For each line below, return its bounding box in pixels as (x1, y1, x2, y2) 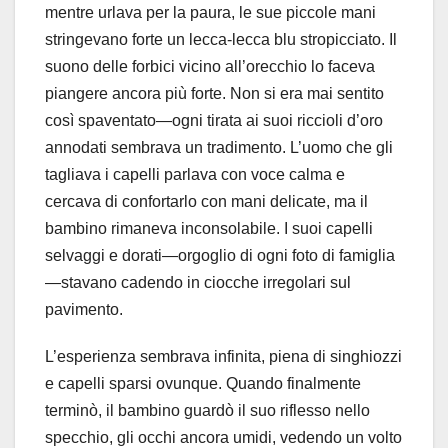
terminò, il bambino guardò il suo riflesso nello (45, 402, 370, 420)
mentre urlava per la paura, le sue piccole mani (45, 4, 376, 22)
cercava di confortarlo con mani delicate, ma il (45, 193, 368, 211)
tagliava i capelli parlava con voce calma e (45, 166, 345, 184)
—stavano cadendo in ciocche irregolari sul (45, 274, 351, 292)
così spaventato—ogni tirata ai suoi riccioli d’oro (45, 112, 383, 130)
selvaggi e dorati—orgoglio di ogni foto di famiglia (45, 247, 395, 265)
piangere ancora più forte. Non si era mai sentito (45, 85, 384, 103)
